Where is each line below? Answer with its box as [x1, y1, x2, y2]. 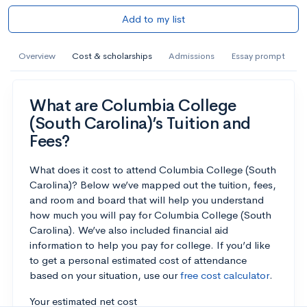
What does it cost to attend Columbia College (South [29, 162, 276, 176]
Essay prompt [231, 49, 285, 62]
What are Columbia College [29, 95, 236, 116]
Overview [19, 49, 56, 62]
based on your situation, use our [29, 268, 180, 282]
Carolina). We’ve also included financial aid [29, 223, 228, 236]
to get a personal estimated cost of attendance [29, 253, 247, 267]
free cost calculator [180, 268, 269, 282]
